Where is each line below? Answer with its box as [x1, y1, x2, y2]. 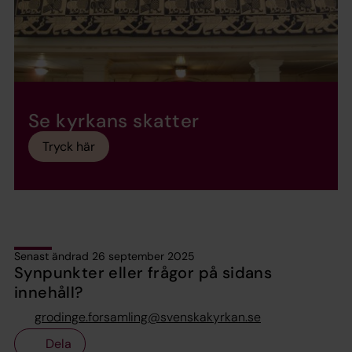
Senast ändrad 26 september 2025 [14, 248, 195, 263]
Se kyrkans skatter [28, 108, 200, 133]
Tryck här [42, 137, 95, 155]
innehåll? [14, 281, 83, 302]
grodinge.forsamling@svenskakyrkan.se [35, 308, 261, 325]
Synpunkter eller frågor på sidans [14, 262, 273, 283]
